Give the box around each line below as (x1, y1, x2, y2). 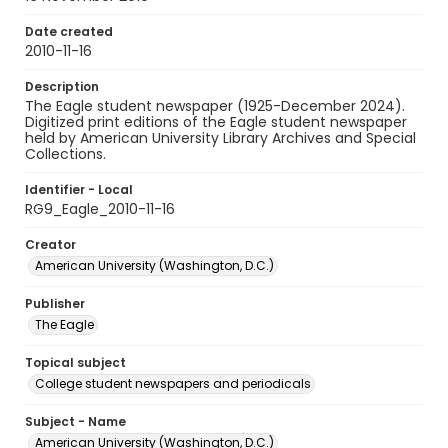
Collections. (25, 144, 106, 164)
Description (25, 78, 99, 95)
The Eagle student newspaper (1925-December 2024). (25, 96, 405, 116)
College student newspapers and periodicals (35, 375, 311, 392)
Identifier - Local (25, 181, 133, 198)
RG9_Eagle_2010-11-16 (25, 199, 175, 219)
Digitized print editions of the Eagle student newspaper (25, 112, 407, 132)
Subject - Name (25, 413, 126, 430)
